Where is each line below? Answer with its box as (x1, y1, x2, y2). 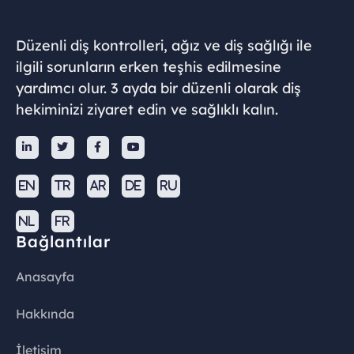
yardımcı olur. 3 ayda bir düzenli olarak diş (16, 79, 301, 97)
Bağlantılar (16, 232, 111, 252)
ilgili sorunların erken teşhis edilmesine (16, 58, 281, 76)
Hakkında (16, 305, 74, 322)
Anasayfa (16, 269, 74, 285)
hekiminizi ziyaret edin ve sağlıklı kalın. (16, 100, 278, 119)
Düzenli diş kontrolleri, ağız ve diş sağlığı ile (16, 36, 312, 55)
